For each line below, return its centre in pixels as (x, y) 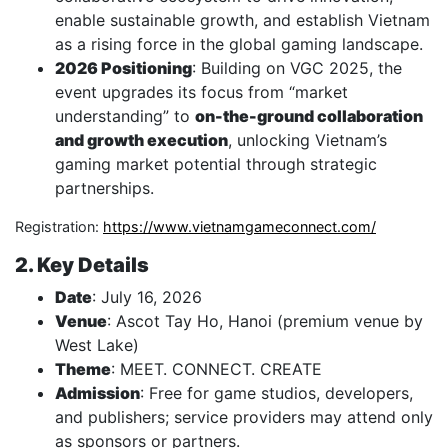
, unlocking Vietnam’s (307, 140)
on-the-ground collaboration (309, 116)
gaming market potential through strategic (216, 164)
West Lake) (97, 345)
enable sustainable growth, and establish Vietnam (242, 20)
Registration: (59, 227)
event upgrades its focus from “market (201, 92)
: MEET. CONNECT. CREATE (216, 369)
